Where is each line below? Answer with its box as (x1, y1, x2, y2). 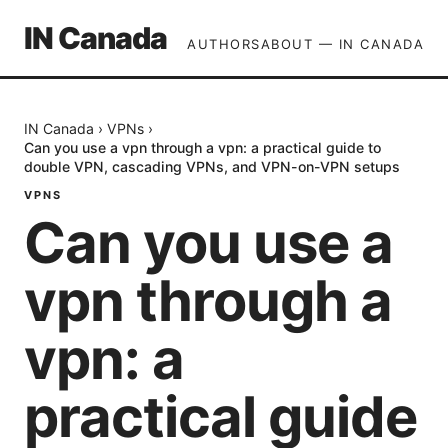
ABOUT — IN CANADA (260, 36, 424, 52)
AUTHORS (187, 36, 261, 52)
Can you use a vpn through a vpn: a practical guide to (24, 139, 381, 156)
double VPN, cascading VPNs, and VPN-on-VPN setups (24, 158, 400, 175)
